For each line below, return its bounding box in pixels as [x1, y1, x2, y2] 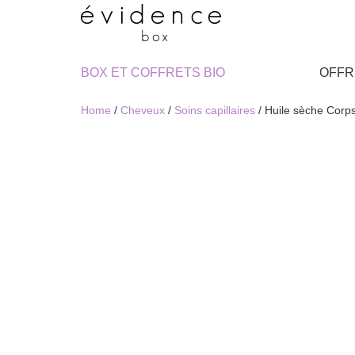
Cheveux [120, 104, 165, 116]
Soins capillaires [174, 104, 255, 116]
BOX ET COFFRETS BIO [81, 66, 225, 79]
